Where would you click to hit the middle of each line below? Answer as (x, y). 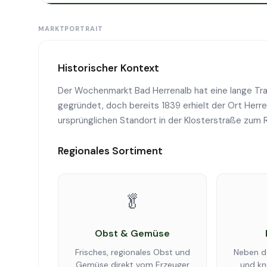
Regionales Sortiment (110, 151)
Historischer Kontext (108, 68)
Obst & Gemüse (132, 233)
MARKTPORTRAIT (71, 29)
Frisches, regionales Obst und (132, 252)
